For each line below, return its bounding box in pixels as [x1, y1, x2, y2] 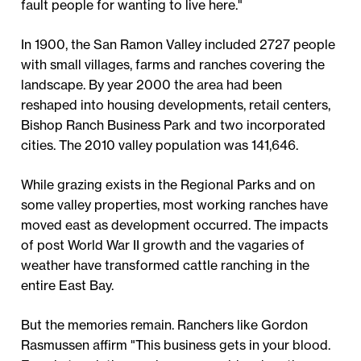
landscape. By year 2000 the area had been [21, 76, 283, 93]
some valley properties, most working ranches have [21, 196, 329, 213]
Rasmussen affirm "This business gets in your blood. [21, 336, 331, 353]
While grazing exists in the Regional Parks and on [21, 176, 316, 193]
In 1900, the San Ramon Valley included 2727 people [21, 35, 336, 52]
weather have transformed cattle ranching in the [21, 256, 310, 273]
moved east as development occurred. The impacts [21, 216, 329, 233]
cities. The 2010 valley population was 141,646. [21, 136, 299, 153]
